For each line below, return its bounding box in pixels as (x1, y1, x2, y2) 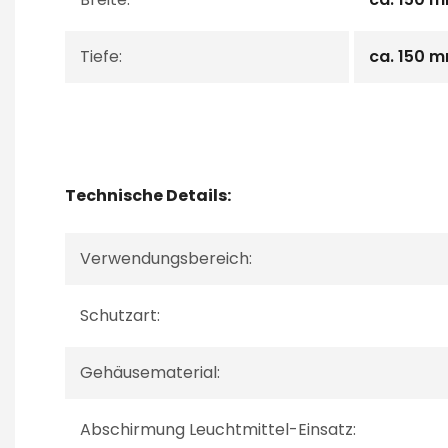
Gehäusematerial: (80, 361, 220, 384)
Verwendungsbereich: (80, 247, 252, 270)
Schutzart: (80, 304, 160, 327)
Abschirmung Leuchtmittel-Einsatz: (80, 418, 356, 441)
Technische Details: (65, 184, 231, 207)
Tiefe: (80, 45, 122, 68)
